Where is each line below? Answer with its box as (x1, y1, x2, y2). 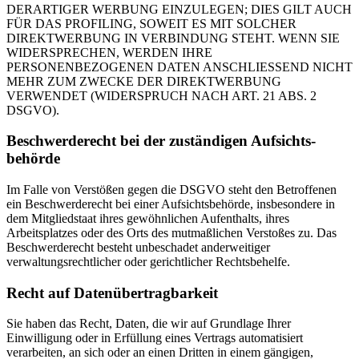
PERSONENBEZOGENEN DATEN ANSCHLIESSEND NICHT (6, 59, 353, 74)
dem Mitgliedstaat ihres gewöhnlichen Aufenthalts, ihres (6, 211, 289, 225)
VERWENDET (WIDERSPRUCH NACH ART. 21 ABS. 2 (6, 88, 317, 103)
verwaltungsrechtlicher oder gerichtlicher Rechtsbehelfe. (6, 254, 290, 268)
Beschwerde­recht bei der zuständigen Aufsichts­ (6, 132, 316, 150)
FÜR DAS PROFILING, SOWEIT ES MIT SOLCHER (6, 16, 296, 30)
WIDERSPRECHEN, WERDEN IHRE (6, 45, 212, 59)
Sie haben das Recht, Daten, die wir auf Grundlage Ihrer (6, 317, 291, 331)
